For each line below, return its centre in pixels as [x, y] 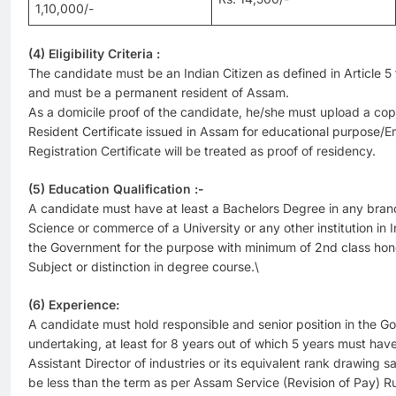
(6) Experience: [74, 305]
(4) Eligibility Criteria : [94, 54]
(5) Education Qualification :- [116, 189]
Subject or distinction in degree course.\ [144, 267]
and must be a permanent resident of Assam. [159, 93]
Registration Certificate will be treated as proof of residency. [202, 151]
